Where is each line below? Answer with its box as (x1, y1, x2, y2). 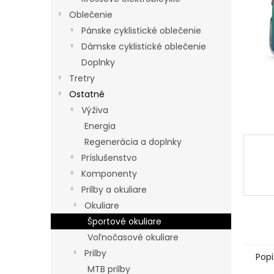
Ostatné (69, 88, 105, 100)
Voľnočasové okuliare (87, 231, 179, 243)
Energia (84, 120, 116, 132)
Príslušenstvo (81, 152, 137, 164)
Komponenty (81, 168, 137, 180)
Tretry (69, 72, 95, 84)
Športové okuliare (87, 215, 161, 228)
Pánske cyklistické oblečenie (81, 24, 201, 37)
